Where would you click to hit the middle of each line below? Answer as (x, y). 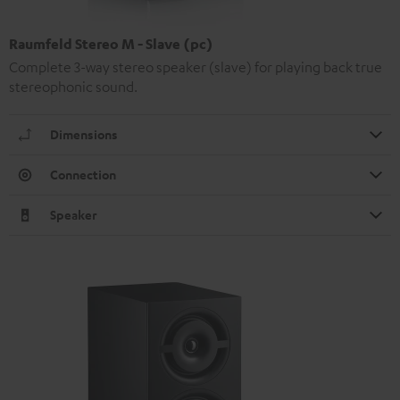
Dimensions (84, 134)
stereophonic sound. (73, 86)
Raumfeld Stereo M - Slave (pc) (111, 43)
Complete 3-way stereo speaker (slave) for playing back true (196, 67)
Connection (83, 174)
